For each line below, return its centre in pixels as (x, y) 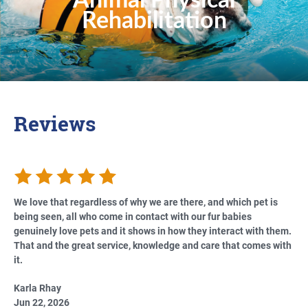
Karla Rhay (37, 287)
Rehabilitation (154, 22)
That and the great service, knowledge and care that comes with (153, 245)
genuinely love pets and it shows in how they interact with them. (153, 230)
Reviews (55, 124)
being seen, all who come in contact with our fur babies (133, 216)
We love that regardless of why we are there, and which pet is (146, 201)
